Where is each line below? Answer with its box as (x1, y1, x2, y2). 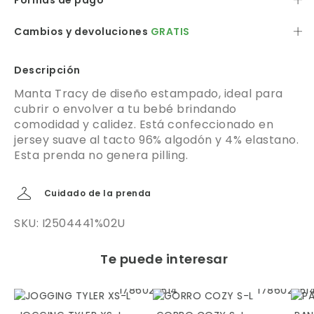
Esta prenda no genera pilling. (14, 147, 188, 164)
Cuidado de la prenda (43, 186, 151, 199)
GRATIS (150, 25, 190, 39)
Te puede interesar (100, 250, 228, 268)
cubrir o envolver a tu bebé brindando (14, 101, 237, 118)
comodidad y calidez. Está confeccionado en (14, 116, 273, 133)
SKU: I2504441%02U (14, 215, 125, 232)
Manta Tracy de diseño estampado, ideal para (14, 86, 283, 102)
